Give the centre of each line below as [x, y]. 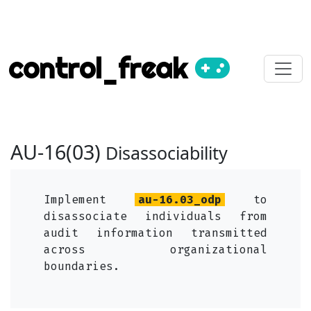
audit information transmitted [155, 233]
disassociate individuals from [155, 216]
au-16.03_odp [180, 200]
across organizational [155, 250]
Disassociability [167, 153]
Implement [89, 200]
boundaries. [82, 266]
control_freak [102, 68]
